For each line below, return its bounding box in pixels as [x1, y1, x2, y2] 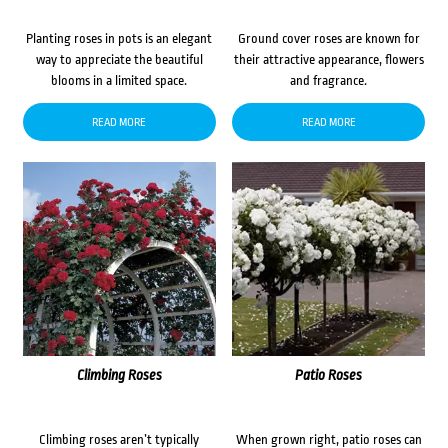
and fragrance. [290, 72, 368, 88]
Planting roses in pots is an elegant [26, 30, 213, 46]
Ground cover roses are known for [237, 30, 420, 46]
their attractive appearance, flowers [233, 51, 424, 67]
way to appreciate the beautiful [35, 51, 203, 67]
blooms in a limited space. [51, 72, 188, 88]
